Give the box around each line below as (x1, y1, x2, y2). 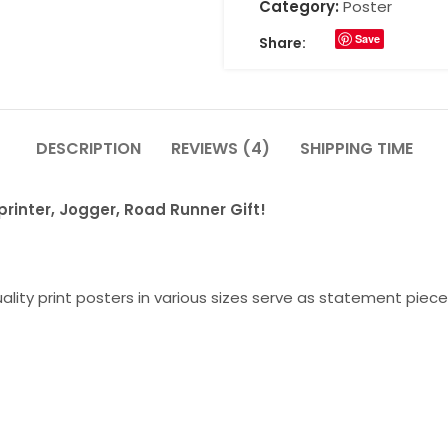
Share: (259, 32, 306, 53)
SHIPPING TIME (299, 136, 413, 160)
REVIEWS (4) (170, 136, 270, 160)
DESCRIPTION (35, 136, 141, 160)
